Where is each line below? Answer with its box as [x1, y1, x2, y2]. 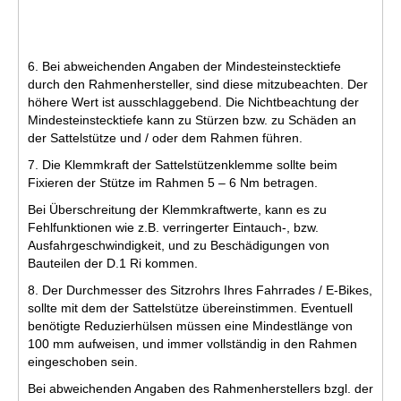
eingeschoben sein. [28, 354, 138, 370]
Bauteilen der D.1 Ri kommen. [28, 256, 198, 271]
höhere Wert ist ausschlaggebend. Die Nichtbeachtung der [28, 95, 359, 110]
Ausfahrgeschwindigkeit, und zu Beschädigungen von [28, 238, 329, 253]
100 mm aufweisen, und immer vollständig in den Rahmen [28, 337, 357, 352]
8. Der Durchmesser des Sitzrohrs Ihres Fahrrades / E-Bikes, [28, 283, 372, 298]
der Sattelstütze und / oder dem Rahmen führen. [28, 131, 303, 146]
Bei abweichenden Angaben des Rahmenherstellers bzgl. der [28, 381, 373, 397]
